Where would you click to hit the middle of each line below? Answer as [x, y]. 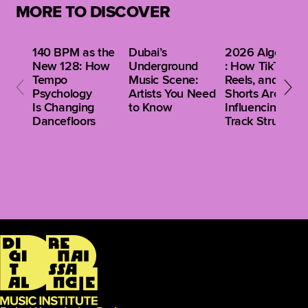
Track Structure [265, 121]
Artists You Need [172, 93]
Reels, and [251, 80]
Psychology [62, 93]
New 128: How [71, 66]
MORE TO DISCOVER [93, 12]
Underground [163, 66]
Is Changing [63, 107]
